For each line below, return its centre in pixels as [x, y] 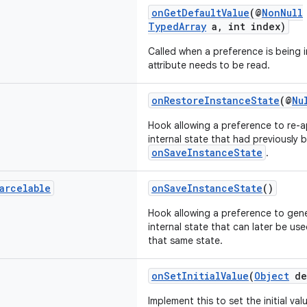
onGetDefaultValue [200, 13]
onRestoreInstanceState [216, 100]
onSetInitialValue [200, 276]
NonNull [282, 13]
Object [272, 276]
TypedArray [177, 26]
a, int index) [246, 26]
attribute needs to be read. [209, 65]
